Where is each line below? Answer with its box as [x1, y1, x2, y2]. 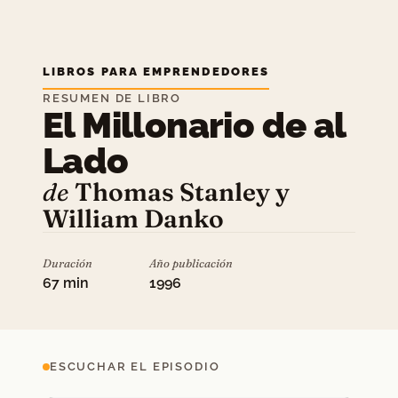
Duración [43, 256, 92, 270]
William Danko [43, 203, 224, 234]
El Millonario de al [43, 104, 346, 146]
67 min [43, 275, 89, 291]
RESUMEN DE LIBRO [43, 92, 182, 105]
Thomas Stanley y [75, 177, 290, 207]
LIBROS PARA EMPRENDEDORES [43, 65, 270, 78]
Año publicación [149, 256, 233, 270]
